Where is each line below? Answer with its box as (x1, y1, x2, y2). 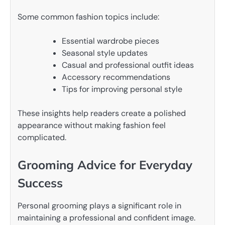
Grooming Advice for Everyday (18, 157, 192, 173)
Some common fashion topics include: (18, 11, 159, 22)
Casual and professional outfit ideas (62, 60, 194, 71)
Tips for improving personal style (62, 84, 182, 95)
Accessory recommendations (62, 72, 170, 83)
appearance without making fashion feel (18, 120, 166, 131)
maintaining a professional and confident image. (18, 212, 195, 223)
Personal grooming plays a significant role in (18, 200, 181, 211)
